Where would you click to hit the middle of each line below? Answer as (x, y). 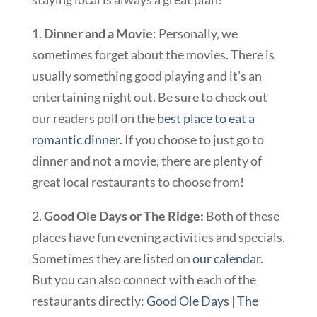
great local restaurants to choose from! (138, 181)
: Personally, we (195, 33)
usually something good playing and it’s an (146, 75)
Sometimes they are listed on (112, 258)
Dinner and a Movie (98, 33)
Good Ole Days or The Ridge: (123, 215)
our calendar (226, 258)
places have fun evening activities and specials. (158, 237)
